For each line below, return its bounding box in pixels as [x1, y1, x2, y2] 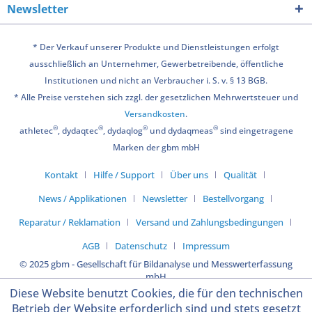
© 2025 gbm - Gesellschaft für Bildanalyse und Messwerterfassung [19, 257, 292, 270]
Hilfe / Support [93, 168, 155, 181]
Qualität [224, 168, 257, 181]
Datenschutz [115, 239, 167, 252]
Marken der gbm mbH [112, 141, 200, 153]
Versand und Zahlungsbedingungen [135, 215, 283, 228]
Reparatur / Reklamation [18, 215, 120, 228]
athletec [19, 124, 53, 136]
